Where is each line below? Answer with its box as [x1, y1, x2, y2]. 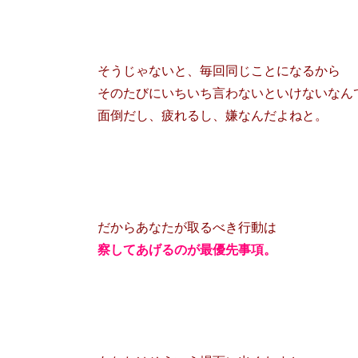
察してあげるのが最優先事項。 [97, 241, 276, 257]
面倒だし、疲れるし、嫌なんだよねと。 [97, 106, 328, 122]
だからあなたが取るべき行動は [97, 218, 276, 234]
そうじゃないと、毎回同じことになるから [97, 62, 340, 78]
